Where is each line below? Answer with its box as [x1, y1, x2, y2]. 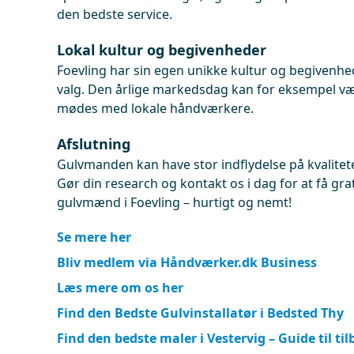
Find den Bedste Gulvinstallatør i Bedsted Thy [57, 304, 344, 322]
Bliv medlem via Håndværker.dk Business [57, 254, 317, 271]
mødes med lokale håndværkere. [57, 100, 254, 117]
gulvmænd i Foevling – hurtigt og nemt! [57, 194, 292, 211]
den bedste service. [57, 6, 172, 23]
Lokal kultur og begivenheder [57, 40, 266, 59]
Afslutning [57, 134, 130, 153]
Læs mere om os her [57, 279, 183, 296]
